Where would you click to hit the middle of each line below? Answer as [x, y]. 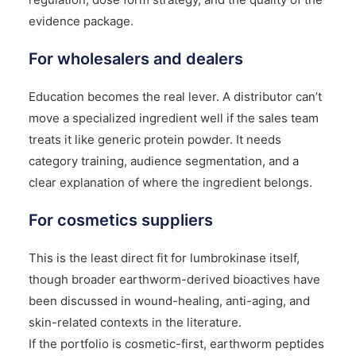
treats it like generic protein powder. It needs [155, 139]
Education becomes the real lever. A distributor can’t [175, 96]
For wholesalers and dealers [135, 58]
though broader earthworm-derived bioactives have [174, 279]
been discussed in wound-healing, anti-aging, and [169, 300]
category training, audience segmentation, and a [163, 161]
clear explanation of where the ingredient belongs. [170, 182]
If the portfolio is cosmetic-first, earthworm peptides [176, 343]
